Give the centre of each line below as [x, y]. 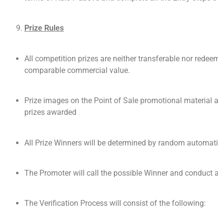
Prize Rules [44, 28]
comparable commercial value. [77, 70]
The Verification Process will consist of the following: [115, 203]
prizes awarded [50, 112]
